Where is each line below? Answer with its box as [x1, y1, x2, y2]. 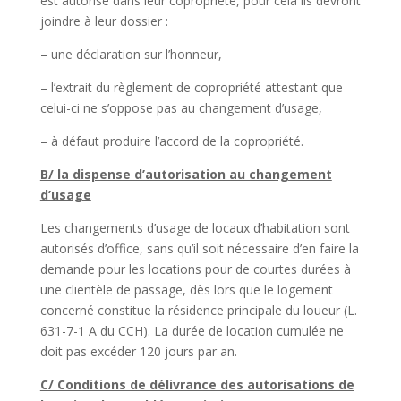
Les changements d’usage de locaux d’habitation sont [39, 218, 350, 236]
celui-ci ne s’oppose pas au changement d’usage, [39, 98, 322, 116]
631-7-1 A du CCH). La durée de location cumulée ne [39, 321, 344, 339]
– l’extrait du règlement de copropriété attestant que [39, 78, 343, 96]
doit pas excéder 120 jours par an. [39, 342, 237, 360]
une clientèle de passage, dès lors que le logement [39, 280, 333, 298]
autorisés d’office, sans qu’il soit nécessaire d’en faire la [39, 239, 359, 257]
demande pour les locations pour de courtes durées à [39, 260, 351, 277]
